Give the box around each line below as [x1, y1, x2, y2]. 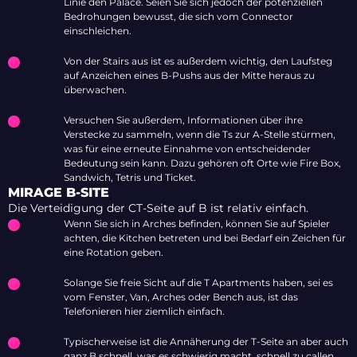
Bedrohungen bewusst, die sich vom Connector [64, 10, 293, 23]
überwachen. [64, 84, 127, 96]
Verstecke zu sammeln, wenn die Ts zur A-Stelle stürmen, [64, 128, 335, 141]
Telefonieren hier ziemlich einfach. [64, 305, 225, 318]
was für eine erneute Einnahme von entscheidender [64, 143, 311, 155]
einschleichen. [64, 25, 131, 37]
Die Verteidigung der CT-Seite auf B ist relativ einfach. [8, 201, 308, 216]
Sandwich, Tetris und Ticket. [64, 171, 196, 184]
